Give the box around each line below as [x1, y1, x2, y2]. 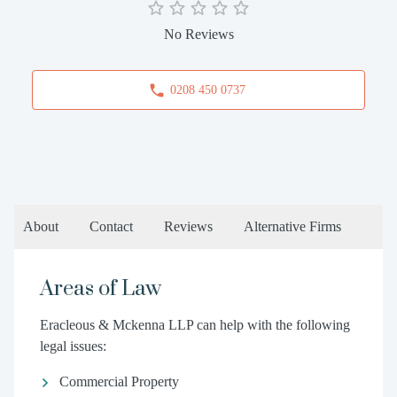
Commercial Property [58, 374, 179, 389]
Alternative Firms [244, 219, 341, 234]
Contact [90, 219, 133, 234]
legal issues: [39, 339, 106, 354]
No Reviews [163, 27, 234, 42]
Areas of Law [39, 276, 161, 302]
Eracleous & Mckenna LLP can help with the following [39, 317, 350, 332]
